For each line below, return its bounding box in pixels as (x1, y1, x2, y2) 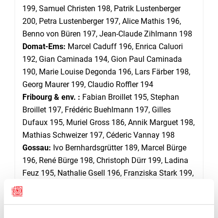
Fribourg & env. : (22, 92, 80, 102)
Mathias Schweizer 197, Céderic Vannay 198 (22, 130, 175, 140)
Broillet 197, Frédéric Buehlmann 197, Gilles (22, 105, 171, 114)
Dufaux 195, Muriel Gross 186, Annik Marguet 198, (22, 118, 195, 127)
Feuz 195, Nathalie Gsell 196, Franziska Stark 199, (22, 168, 194, 178)
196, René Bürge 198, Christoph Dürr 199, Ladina (22, 156, 188, 165)
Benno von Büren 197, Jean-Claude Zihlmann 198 (22, 29, 192, 38)
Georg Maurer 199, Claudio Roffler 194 (22, 80, 153, 89)
